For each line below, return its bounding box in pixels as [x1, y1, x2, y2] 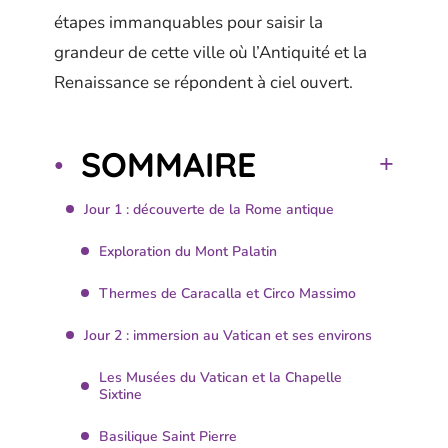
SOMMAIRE [81, 142, 256, 186]
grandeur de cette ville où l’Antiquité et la [54, 41, 367, 64]
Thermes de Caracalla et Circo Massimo [99, 283, 356, 303]
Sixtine [99, 384, 142, 404]
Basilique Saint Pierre [99, 426, 237, 446]
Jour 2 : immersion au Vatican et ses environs [84, 325, 372, 345]
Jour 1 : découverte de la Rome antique [84, 199, 334, 219]
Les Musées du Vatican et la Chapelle [99, 367, 342, 387]
